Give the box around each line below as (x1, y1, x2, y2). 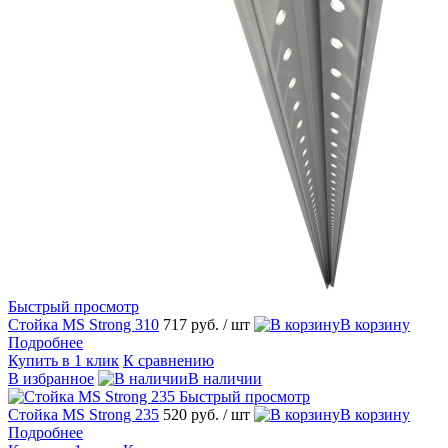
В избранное (8, 369, 94, 387)
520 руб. (163, 405, 223, 423)
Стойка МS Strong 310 (8, 315, 159, 333)
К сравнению (123, 351, 214, 369)
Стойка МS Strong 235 (8, 405, 159, 423)
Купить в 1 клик (8, 351, 119, 369)
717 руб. (163, 315, 223, 333)
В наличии (188, 369, 262, 387)
